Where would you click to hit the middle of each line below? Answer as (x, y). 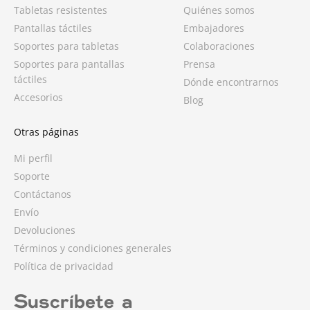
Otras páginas (46, 132)
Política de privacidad (64, 266)
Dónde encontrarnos (231, 82)
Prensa (199, 64)
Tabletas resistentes (61, 10)
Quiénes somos (219, 10)
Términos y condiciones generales (93, 248)
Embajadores (213, 28)
